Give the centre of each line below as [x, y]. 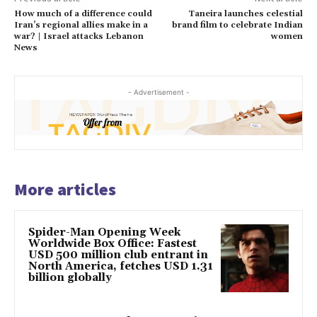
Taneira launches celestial [245, 14]
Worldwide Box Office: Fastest [113, 244]
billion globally [70, 278]
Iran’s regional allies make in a [81, 25]
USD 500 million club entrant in [118, 255]
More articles [65, 190]
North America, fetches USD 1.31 [121, 267]
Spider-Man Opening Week [104, 233]
